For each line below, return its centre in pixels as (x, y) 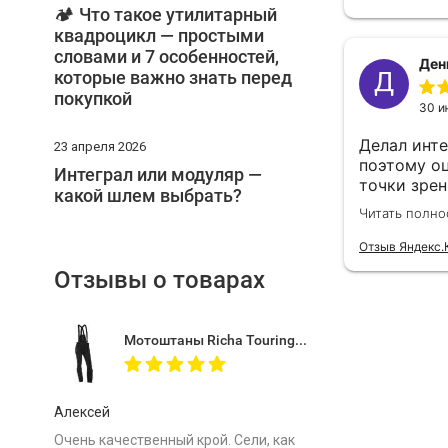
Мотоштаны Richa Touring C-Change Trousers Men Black (300, 340)
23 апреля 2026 (99, 146)
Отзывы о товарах (159, 280)
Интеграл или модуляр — (157, 174)
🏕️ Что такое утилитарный (165, 14)
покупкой (92, 98)
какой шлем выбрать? (147, 195)
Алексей (81, 412)
